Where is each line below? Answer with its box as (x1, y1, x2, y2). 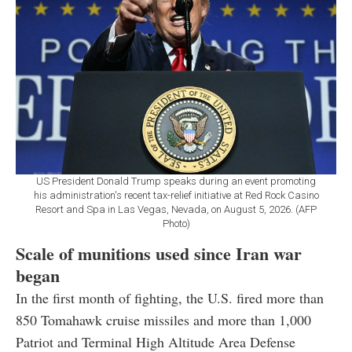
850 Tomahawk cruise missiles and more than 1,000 (16, 310, 311, 329)
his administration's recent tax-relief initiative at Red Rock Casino (33, 189, 319, 201)
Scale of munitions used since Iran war (16, 240, 302, 266)
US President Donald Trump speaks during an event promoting (36, 174, 316, 187)
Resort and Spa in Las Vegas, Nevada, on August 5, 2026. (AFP (35, 203, 317, 215)
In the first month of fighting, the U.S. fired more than (16, 288, 324, 307)
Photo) (162, 217, 190, 229)
